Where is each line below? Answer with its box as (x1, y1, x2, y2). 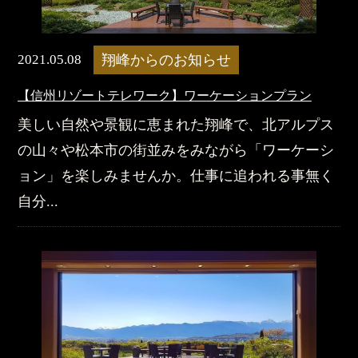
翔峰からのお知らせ (101, 51, 231, 68)
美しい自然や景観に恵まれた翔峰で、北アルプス (17, 116, 334, 133)
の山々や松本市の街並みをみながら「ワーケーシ (17, 141, 334, 158)
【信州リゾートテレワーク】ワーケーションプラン (17, 88, 312, 102)
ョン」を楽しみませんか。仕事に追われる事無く (17, 167, 334, 184)
